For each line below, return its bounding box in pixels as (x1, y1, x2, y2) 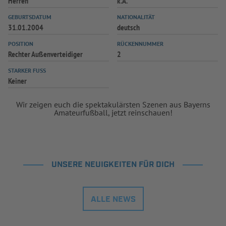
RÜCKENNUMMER (117, 40, 163, 47)
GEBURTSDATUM (8, 13, 51, 21)
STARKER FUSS (8, 67, 43, 74)
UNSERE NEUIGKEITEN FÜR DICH (51, 159, 175, 170)
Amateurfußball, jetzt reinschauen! (53, 107, 173, 118)
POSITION (8, 40, 33, 47)
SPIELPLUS (124, 8, 167, 18)
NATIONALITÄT (117, 13, 155, 21)
